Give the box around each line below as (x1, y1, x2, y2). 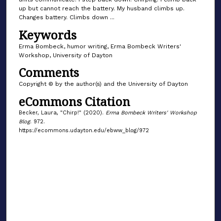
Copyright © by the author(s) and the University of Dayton (18, 80, 188, 88)
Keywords (18, 26, 76, 43)
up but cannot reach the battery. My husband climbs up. (18, 5, 184, 12)
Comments (18, 64, 79, 81)
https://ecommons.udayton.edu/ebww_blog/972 (18, 127, 149, 134)
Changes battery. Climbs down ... (18, 14, 114, 21)
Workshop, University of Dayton (18, 51, 112, 59)
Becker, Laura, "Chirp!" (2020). (18, 109, 106, 116)
